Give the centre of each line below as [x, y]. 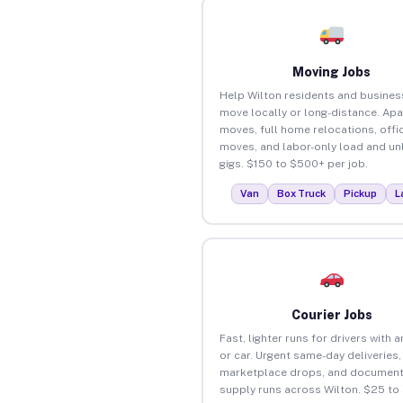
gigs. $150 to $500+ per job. [293, 163]
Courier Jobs [331, 314]
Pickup [361, 193]
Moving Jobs [332, 72]
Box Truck [302, 193]
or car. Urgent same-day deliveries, [310, 355]
